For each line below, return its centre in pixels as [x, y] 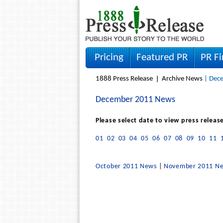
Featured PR [162, 57]
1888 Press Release [124, 79]
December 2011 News [135, 100]
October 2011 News [126, 167]
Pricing [109, 57]
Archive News [182, 79]
